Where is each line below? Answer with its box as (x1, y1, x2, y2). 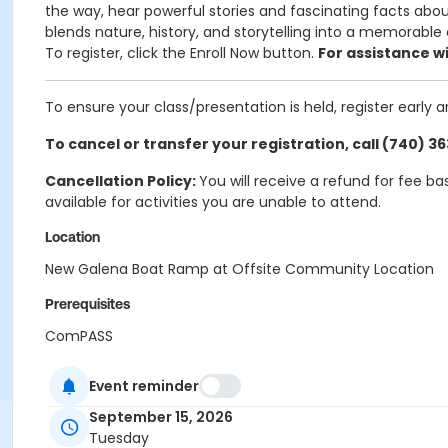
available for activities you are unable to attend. (45, 192, 381, 212)
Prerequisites (45, 296, 130, 312)
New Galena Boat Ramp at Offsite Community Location (45, 259, 434, 279)
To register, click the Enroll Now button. (45, 43, 318, 63)
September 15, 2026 (89, 407, 233, 428)
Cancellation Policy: (45, 171, 199, 191)
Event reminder (89, 375, 199, 396)
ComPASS (45, 326, 113, 346)
